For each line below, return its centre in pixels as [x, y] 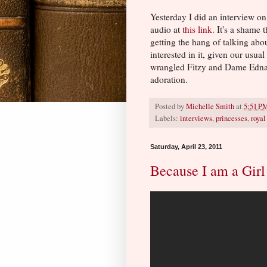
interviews [196, 119]
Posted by [170, 107]
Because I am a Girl [208, 171]
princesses [232, 119]
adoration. [169, 80]
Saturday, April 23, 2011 [186, 147]
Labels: [167, 119]
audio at [166, 30]
